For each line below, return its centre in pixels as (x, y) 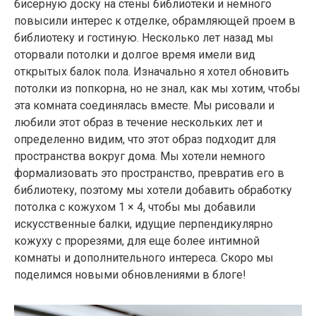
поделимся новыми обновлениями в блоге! (130, 274)
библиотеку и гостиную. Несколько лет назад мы (144, 37)
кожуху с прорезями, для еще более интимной (137, 241)
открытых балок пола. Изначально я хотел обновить (152, 71)
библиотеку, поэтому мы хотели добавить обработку (153, 190)
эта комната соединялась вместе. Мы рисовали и (144, 105)
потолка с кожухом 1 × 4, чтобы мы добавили (135, 207)
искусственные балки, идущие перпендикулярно (144, 224)
